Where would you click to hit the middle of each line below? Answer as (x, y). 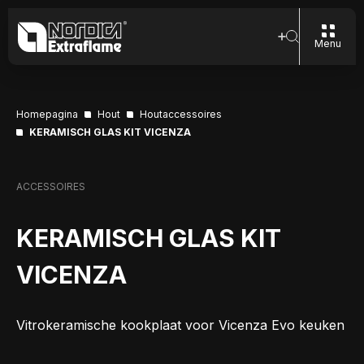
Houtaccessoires (181, 114)
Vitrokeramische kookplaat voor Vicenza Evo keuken (180, 325)
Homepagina (47, 114)
